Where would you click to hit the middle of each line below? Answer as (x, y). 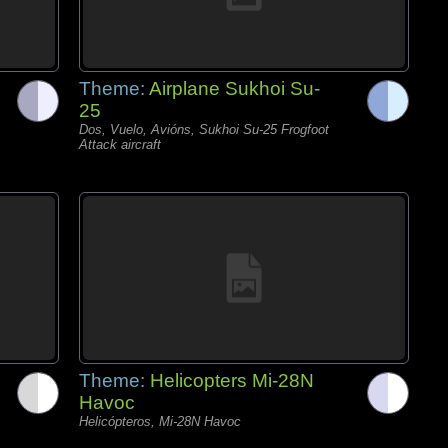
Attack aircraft (120, 144)
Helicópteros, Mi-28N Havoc (160, 421)
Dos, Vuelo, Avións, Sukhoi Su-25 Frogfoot (204, 129)
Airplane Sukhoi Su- (234, 88)
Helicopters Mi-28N (232, 380)
